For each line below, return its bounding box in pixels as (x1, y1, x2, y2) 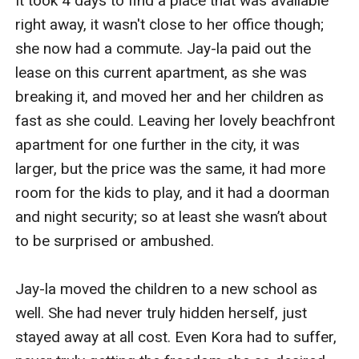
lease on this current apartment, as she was (15, 63, 308, 82)
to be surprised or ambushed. (15, 231, 215, 250)
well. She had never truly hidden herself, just (15, 303, 308, 322)
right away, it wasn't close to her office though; (15, 14, 325, 34)
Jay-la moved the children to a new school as (15, 279, 318, 298)
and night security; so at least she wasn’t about (15, 207, 328, 226)
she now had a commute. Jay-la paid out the (15, 38, 312, 58)
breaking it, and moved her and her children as (15, 87, 325, 106)
